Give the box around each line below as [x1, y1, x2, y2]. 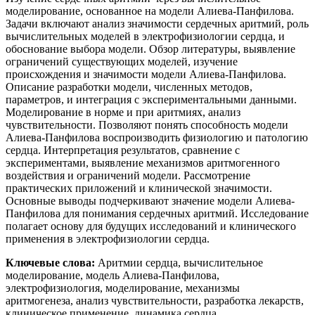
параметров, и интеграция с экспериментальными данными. [6, 93, 297, 105]
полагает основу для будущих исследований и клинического [6, 219, 296, 232]
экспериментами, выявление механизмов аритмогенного [6, 156, 280, 169]
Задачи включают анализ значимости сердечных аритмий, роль [6, 17, 309, 30]
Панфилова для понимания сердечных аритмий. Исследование [6, 207, 309, 219]
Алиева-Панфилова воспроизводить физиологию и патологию [6, 131, 308, 143]
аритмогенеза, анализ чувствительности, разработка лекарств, [6, 294, 304, 307]
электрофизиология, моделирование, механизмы [6, 281, 240, 294]
